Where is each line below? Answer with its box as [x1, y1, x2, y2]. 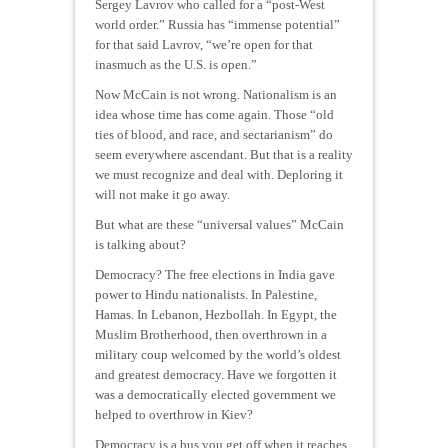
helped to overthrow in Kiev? [95, 406, 253, 422]
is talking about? [95, 236, 186, 252]
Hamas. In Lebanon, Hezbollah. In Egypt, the [95, 306, 337, 322]
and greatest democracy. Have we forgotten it [95, 366, 337, 382]
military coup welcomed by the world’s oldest [95, 346, 341, 362]
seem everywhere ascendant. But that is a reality [95, 146, 353, 162]
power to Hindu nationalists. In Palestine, [95, 286, 317, 302]
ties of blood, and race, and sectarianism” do [95, 126, 333, 142]
